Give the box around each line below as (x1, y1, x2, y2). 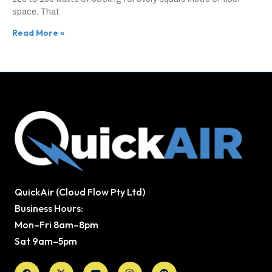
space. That (12, 7, 59, 16)
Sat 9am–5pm (15, 234, 77, 247)
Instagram (129, 260, 172, 270)
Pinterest (163, 260, 203, 270)
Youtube (94, 260, 129, 270)
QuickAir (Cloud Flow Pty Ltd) (15, 185, 145, 198)
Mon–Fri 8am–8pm (15, 218, 98, 231)
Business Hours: (15, 202, 83, 214)
